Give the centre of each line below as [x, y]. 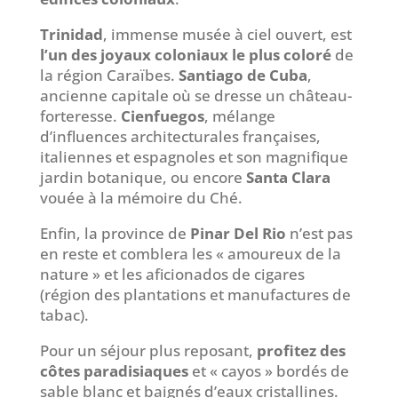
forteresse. [80, 116]
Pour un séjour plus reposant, [148, 351]
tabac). [64, 315]
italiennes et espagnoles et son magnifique [194, 157]
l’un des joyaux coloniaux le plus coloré [187, 55]
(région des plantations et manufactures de [195, 295]
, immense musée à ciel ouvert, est [227, 35]
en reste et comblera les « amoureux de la [190, 254]
